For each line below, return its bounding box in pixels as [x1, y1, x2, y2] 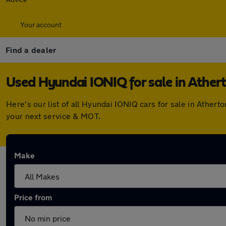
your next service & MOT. [6, 111, 101, 121]
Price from [14, 192, 52, 202]
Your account [20, 20, 62, 29]
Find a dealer [6, 45, 56, 54]
